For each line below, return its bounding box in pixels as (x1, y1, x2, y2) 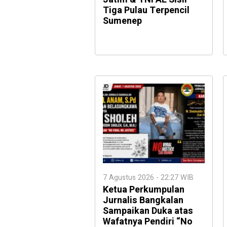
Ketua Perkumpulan (103, 182, 184, 197)
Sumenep (103, 14, 142, 28)
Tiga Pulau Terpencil (103, 3, 190, 17)
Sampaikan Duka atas (103, 204, 193, 218)
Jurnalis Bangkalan (103, 193, 183, 207)
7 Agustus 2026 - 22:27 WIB (103, 172, 194, 183)
